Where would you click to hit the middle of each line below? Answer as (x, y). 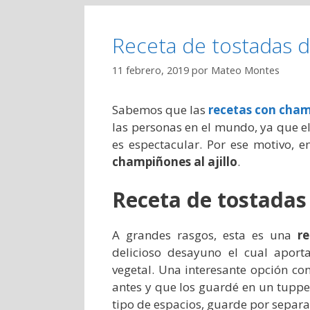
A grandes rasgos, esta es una (205, 235)
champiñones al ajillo (175, 161)
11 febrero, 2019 (151, 70)
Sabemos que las (161, 109)
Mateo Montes (245, 70)
